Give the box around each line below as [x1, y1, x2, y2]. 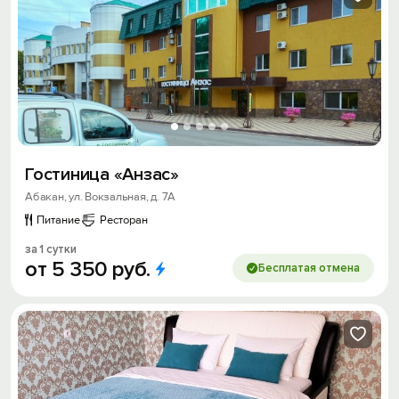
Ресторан [100, 213, 148, 228]
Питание [37, 213, 80, 228]
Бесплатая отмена [258, 261, 360, 276]
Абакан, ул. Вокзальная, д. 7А [25, 190, 176, 205]
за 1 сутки [25, 242, 77, 257]
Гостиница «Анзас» [25, 164, 179, 186]
